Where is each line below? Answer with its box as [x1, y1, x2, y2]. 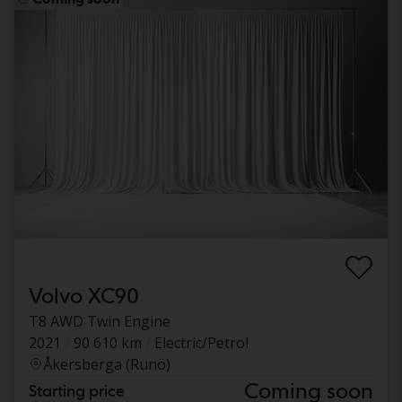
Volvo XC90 [29, 283, 139, 310]
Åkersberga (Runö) [43, 354, 170, 375]
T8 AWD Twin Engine [29, 311, 170, 332]
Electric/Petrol [154, 333, 249, 354]
